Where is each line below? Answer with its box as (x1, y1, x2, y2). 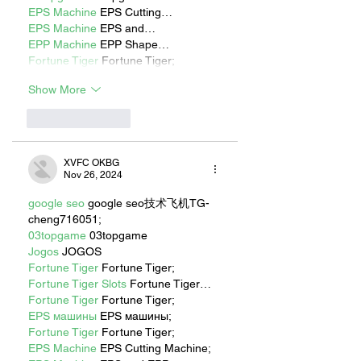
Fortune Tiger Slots (28, 277, 127, 291)
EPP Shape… (97, 38, 169, 52)
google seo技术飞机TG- (85, 197, 210, 210)
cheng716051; (28, 213, 102, 226)
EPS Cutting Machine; (97, 342, 211, 355)
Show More (28, 82, 86, 96)
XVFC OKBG (64, 157, 119, 169)
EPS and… (97, 22, 156, 35)
